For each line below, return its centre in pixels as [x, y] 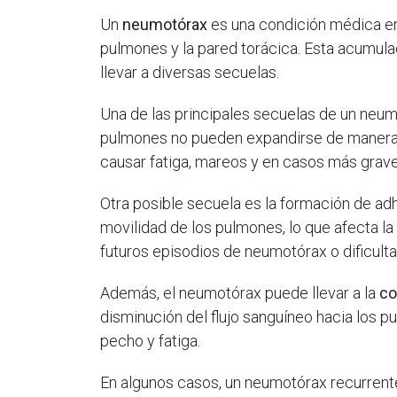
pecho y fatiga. [151, 340]
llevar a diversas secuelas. [190, 72]
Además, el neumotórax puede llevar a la [240, 292]
